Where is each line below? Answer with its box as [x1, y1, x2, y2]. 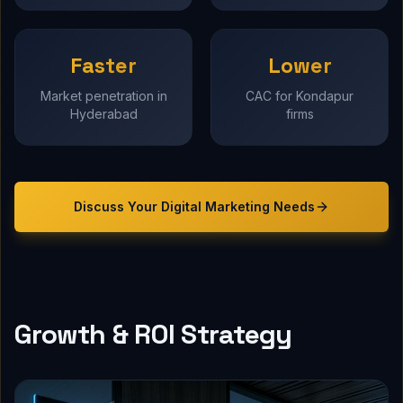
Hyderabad [69, 106, 138, 122]
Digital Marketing [161, 199, 270, 215]
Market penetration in [40, 88, 167, 104]
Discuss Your [74, 199, 161, 215]
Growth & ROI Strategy [14, 317, 292, 353]
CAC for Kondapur [246, 88, 354, 104]
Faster [70, 51, 137, 80]
